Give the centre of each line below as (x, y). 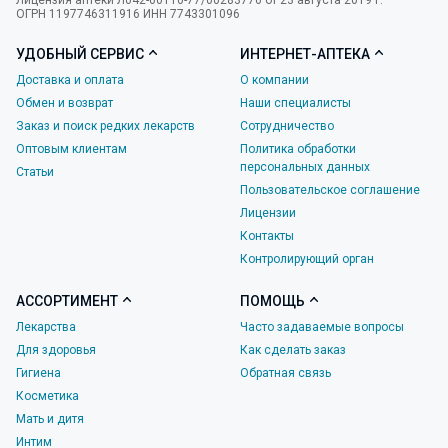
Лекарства (46, 327)
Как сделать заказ (293, 350)
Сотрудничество (287, 126)
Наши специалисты (295, 103)
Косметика (47, 396)
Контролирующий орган (307, 259)
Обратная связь (285, 373)
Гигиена (38, 373)
